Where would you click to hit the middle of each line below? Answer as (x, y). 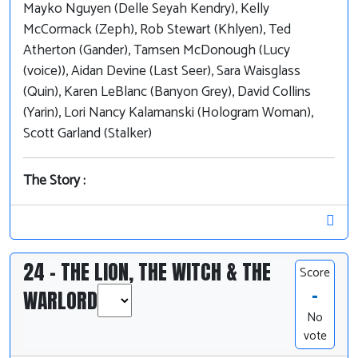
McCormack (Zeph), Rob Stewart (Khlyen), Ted (157, 30)
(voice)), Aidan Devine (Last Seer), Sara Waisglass (162, 72)
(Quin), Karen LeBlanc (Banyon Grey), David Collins (167, 93)
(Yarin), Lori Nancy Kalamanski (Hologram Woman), (168, 113)
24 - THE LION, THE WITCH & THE (147, 272)
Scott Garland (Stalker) (88, 134)
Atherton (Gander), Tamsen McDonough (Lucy (157, 51)
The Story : (54, 181)
